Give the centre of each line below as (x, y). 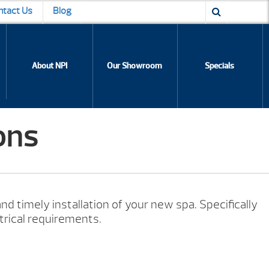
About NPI (50, 66)
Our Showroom (134, 66)
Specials (219, 66)
